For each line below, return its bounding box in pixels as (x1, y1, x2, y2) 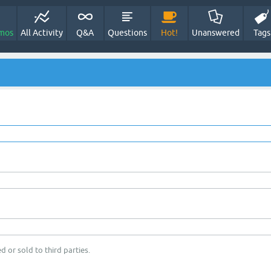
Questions (107, 28, 147, 38)
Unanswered (191, 28, 240, 38)
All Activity (20, 28, 63, 38)
